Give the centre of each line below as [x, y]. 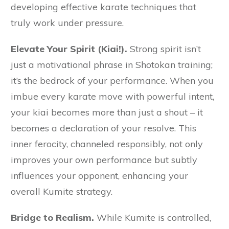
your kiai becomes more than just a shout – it [107, 112]
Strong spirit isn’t [164, 49]
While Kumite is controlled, [153, 218]
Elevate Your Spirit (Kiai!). [69, 49]
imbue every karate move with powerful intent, [112, 97]
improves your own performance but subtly [104, 160]
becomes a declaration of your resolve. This [104, 128]
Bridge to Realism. [52, 218]
